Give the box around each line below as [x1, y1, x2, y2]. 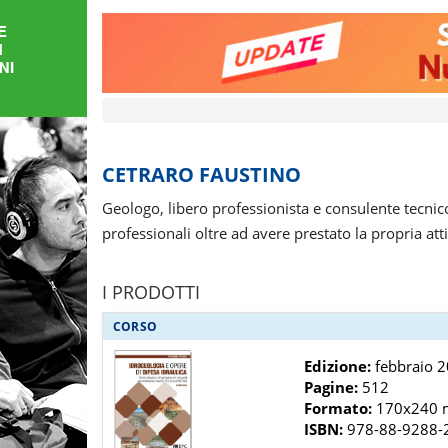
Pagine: [304, 377, 359, 398]
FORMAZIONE [32, 26, 173, 56]
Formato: [304, 398, 373, 419]
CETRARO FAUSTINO [102, 161, 301, 189]
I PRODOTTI [102, 280, 200, 305]
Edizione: [304, 356, 372, 377]
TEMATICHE [32, 104, 150, 134]
